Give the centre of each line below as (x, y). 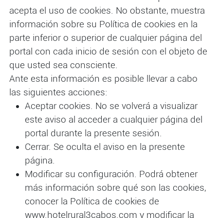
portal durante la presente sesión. (93, 134)
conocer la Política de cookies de (92, 202)
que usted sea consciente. (63, 65)
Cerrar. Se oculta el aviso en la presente (105, 147)
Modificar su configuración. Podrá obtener (111, 174)
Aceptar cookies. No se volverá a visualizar (111, 106)
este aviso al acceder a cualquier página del (113, 120)
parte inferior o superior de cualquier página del (105, 38)
